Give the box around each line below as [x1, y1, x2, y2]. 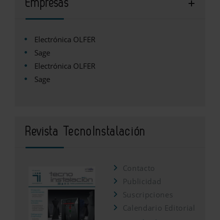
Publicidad [122, 176, 162, 187]
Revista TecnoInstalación [26, 126, 146, 138]
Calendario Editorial [122, 203, 195, 213]
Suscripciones [122, 190, 173, 200]
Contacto [122, 163, 155, 173]
